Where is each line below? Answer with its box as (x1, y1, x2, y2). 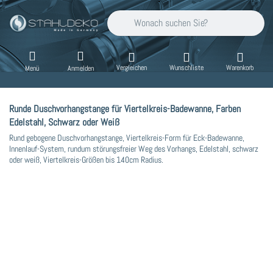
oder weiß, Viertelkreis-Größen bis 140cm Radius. (9, 154, 163, 165)
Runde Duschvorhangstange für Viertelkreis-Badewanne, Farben (9, 102, 241, 115)
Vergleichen (116, 62, 147, 73)
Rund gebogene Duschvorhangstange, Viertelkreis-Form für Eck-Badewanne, (9, 132, 244, 143)
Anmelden (67, 63, 94, 74)
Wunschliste (169, 62, 204, 73)
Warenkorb (226, 62, 254, 73)
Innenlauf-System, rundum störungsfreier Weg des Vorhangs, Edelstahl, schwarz (9, 143, 258, 154)
